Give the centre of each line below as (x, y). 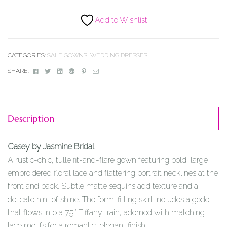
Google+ (87, 71)
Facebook (53, 71)
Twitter (61, 71)
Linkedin (76, 71)
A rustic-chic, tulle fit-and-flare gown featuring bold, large (108, 160)
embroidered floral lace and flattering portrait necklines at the (113, 173)
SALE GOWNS (67, 55)
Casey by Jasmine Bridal (51, 146)
